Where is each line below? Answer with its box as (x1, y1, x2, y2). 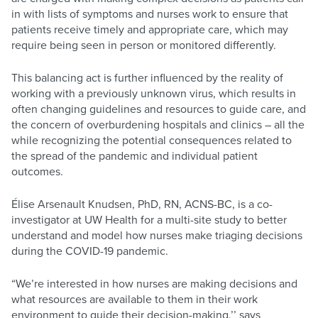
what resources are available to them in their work (11, 291, 258, 307)
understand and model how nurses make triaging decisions (11, 227, 302, 243)
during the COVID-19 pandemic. (11, 243, 168, 259)
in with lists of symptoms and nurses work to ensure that (11, 6, 288, 22)
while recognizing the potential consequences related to (11, 132, 292, 148)
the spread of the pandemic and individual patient (11, 148, 258, 164)
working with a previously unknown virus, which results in (11, 85, 296, 102)
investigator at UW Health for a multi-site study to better (11, 212, 287, 228)
